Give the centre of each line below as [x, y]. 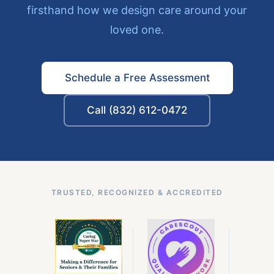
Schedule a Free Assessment [137, 77]
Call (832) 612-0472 [137, 110]
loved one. [137, 29]
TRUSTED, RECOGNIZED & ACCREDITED [137, 192]
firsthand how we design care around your [137, 10]
